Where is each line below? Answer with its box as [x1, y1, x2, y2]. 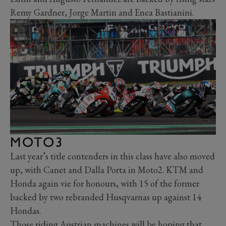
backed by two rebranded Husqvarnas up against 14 [10, 191, 201, 203]
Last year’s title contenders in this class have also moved [10, 150, 215, 162]
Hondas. [10, 205, 41, 217]
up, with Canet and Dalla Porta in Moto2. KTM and [10, 164, 203, 176]
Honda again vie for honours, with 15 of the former [10, 178, 199, 190]
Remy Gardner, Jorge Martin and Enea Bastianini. [10, 6, 194, 18]
